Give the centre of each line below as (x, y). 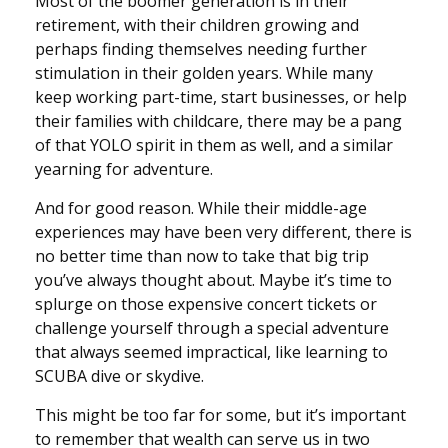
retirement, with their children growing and (197, 24)
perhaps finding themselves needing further (201, 48)
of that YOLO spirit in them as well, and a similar (214, 144)
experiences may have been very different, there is (223, 231)
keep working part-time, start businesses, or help (221, 96)
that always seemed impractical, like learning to (211, 351)
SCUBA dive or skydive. (119, 375)
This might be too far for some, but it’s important (220, 414)
